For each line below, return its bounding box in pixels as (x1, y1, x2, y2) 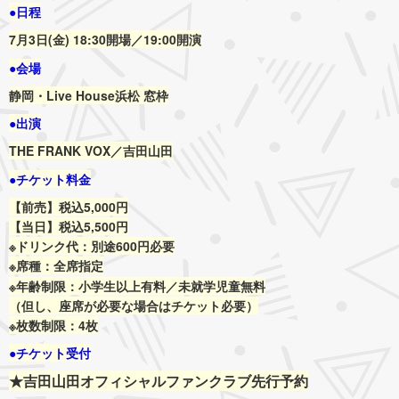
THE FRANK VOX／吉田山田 (9, 142, 173, 160)
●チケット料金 (9, 169, 91, 188)
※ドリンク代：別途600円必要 (9, 237, 175, 256)
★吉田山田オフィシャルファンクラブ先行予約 (9, 370, 308, 391)
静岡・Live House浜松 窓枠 (9, 85, 168, 104)
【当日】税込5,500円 (9, 216, 128, 235)
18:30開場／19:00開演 (73, 30, 201, 49)
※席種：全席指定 (9, 256, 103, 275)
